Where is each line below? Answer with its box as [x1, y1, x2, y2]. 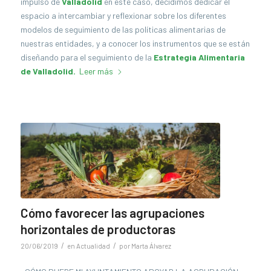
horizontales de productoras [20, 221, 175, 237]
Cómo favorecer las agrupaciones [20, 205, 204, 221]
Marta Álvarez [131, 242, 171, 250]
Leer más [79, 65, 113, 76]
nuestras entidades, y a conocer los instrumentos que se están [20, 38, 250, 48]
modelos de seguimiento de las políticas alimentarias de [20, 24, 226, 34]
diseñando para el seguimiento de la [20, 51, 152, 62]
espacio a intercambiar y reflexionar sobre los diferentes [20, 10, 226, 21]
